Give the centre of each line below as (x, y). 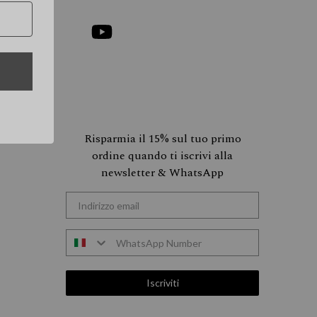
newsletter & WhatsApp (163, 173)
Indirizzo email (100, 197)
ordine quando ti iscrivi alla (163, 156)
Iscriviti (162, 283)
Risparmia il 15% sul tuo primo (162, 139)
